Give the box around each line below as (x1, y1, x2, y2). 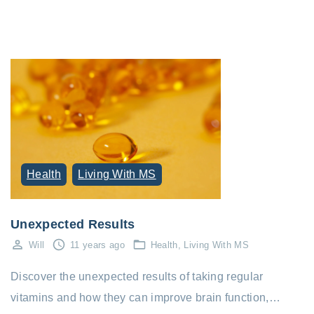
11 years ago (70, 239, 125, 250)
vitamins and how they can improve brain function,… (11, 292, 281, 304)
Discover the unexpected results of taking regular (11, 271, 264, 283)
